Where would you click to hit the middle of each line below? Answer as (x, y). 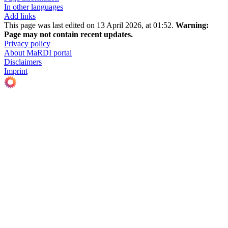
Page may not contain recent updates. (68, 35)
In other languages (34, 7)
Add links (20, 16)
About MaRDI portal (38, 53)
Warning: (192, 25)
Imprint (16, 71)
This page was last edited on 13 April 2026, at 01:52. (90, 25)
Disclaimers (23, 62)
